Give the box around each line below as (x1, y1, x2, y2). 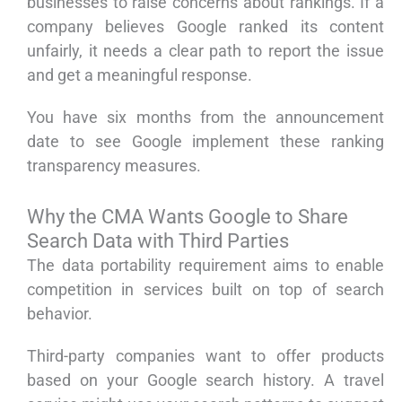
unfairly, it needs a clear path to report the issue (27, 41, 384, 61)
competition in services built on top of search (27, 280, 384, 300)
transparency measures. (27, 156, 201, 176)
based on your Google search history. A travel (27, 371, 384, 390)
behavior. (27, 304, 92, 324)
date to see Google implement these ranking (27, 132, 384, 152)
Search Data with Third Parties (27, 230, 289, 253)
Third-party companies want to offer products (27, 346, 384, 366)
